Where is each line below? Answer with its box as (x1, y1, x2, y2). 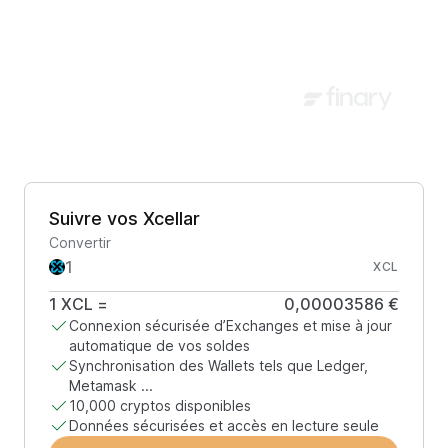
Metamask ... (69, 377, 153, 394)
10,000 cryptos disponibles (69, 397, 251, 414)
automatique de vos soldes (69, 337, 250, 354)
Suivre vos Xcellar (49, 208, 200, 229)
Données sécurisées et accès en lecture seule (69, 417, 379, 434)
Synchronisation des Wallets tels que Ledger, (69, 357, 368, 374)
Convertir (49, 234, 111, 251)
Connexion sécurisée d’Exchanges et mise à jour (69, 317, 392, 334)
